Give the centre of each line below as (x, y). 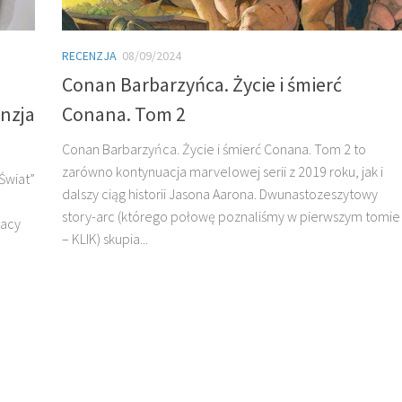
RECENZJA (89, 55)
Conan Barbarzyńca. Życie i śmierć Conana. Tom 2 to (214, 149)
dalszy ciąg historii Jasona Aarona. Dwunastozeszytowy (220, 193)
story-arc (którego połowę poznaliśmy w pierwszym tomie (231, 216)
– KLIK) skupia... (105, 238)
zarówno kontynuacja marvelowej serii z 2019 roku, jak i (223, 171)
